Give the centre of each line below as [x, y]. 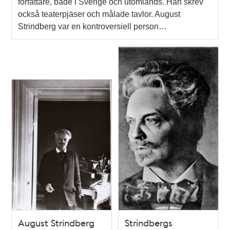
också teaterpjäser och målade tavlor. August [99, 14]
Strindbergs [149, 223]
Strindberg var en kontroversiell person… [93, 26]
